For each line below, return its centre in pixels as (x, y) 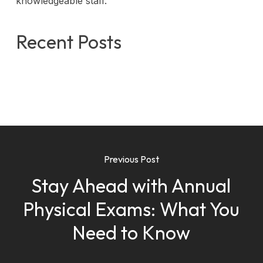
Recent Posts (68, 42)
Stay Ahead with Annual (131, 185)
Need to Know (131, 232)
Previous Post (131, 159)
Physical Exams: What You (131, 209)
